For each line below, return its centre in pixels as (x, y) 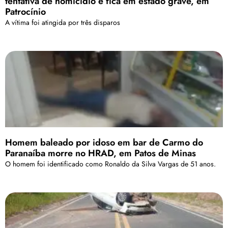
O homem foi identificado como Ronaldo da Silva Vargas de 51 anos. (110, 164)
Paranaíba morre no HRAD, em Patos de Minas (101, 153)
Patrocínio (25, 11)
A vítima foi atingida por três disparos (63, 22)
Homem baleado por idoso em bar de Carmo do (104, 142)
